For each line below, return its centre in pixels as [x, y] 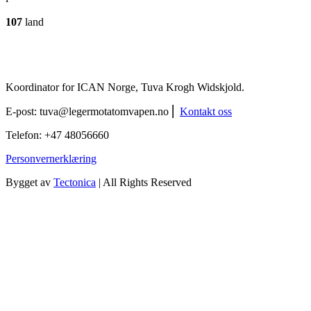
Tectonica [75, 183]
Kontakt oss [206, 112]
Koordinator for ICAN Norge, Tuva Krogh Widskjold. [125, 87]
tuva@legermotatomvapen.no [104, 112]
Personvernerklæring [51, 159]
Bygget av [30, 183]
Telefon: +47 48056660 [57, 135]
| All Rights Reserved [144, 183]
